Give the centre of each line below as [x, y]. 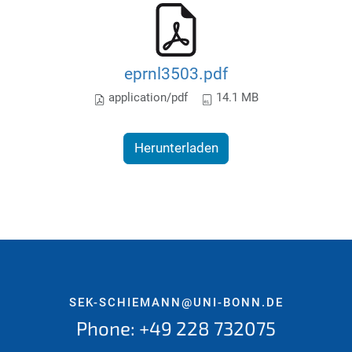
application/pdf [147, 97]
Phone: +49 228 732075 [176, 328]
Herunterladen [176, 148]
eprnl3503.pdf [176, 73]
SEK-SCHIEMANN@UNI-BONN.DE [176, 303]
